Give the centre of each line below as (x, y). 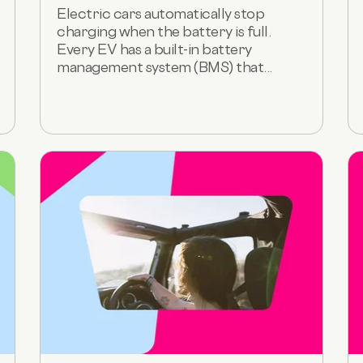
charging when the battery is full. (164, 31)
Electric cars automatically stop (160, 13)
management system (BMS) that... (164, 66)
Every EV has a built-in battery (154, 49)
